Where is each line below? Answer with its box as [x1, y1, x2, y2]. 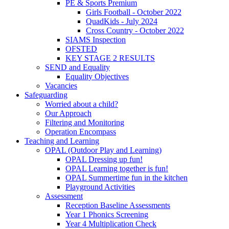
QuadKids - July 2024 [86, 17, 157, 26]
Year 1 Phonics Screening [65, 210, 148, 219]
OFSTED [65, 44, 97, 54]
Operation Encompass [45, 127, 116, 136]
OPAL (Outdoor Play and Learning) [45, 146, 162, 155]
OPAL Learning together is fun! [65, 164, 168, 173]
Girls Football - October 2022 [86, 8, 181, 17]
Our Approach [45, 109, 91, 118]
